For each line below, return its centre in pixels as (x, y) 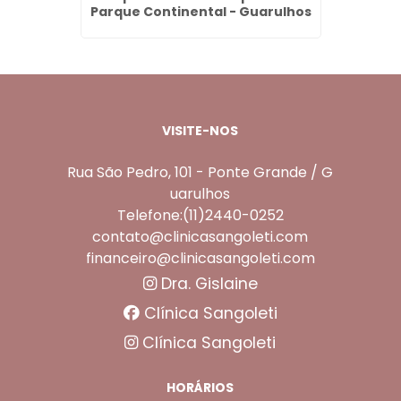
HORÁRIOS (200, 388)
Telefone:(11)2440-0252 (200, 215)
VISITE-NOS (200, 131)
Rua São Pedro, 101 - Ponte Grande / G (200, 172)
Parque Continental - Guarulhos (200, 12)
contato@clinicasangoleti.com (200, 236)
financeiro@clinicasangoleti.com (200, 258)
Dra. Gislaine (207, 283)
